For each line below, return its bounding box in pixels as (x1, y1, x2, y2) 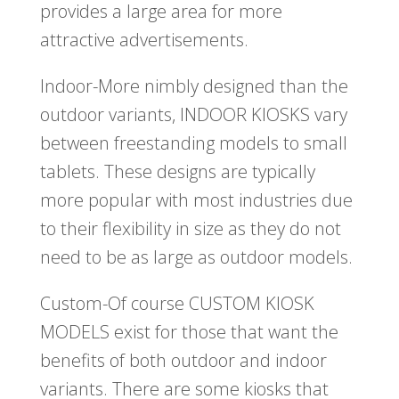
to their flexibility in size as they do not (39, 216, 341, 241)
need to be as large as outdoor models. (39, 245, 353, 270)
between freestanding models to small (39, 131, 347, 156)
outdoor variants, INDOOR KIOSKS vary (39, 102, 347, 127)
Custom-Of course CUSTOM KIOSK (39, 291, 314, 316)
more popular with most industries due (39, 188, 353, 213)
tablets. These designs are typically (39, 159, 315, 184)
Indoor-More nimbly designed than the (39, 74, 348, 99)
